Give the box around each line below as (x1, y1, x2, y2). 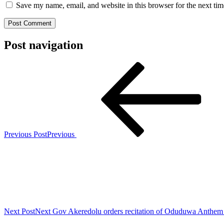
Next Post (4, 207, 35, 216)
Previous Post (4, 130, 47, 139)
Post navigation (4, 38, 83, 52)
